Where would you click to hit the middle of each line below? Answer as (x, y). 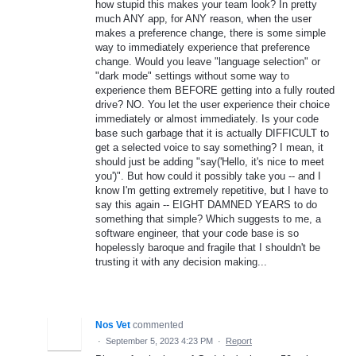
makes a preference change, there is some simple (211, 33)
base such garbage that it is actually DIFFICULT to (212, 133)
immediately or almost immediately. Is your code (207, 118)
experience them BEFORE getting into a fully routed (215, 90)
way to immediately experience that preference (203, 47)
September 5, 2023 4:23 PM (159, 341)
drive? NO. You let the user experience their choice (213, 104)
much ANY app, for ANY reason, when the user (203, 18)
